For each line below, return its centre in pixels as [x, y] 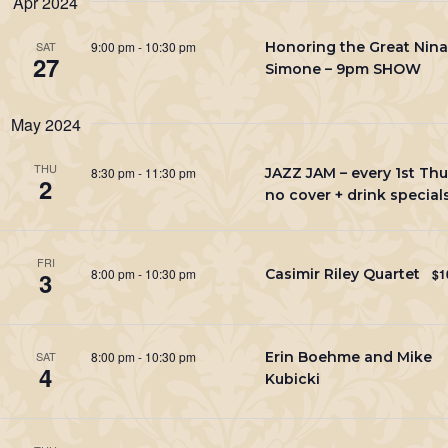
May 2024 [45, 124]
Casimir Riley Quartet [342, 273]
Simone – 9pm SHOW [342, 68]
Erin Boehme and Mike [348, 356]
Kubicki [292, 378]
